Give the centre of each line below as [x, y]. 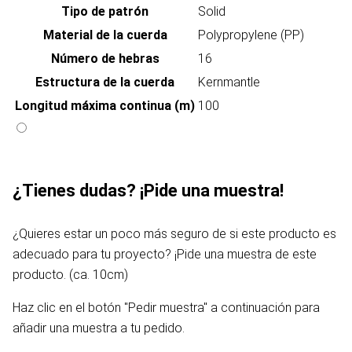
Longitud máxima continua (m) [105, 106]
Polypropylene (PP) [251, 35]
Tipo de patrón [105, 12]
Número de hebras [105, 59]
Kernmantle [229, 82]
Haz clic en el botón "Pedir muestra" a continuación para [166, 308]
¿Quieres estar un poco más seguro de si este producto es [174, 234]
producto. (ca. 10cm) [70, 275]
